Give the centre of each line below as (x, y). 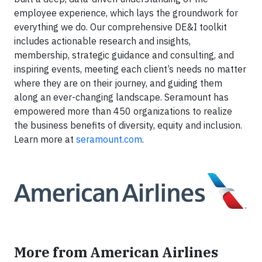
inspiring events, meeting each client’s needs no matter (130, 69)
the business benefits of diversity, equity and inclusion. (128, 125)
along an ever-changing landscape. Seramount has (121, 97)
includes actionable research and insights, (102, 41)
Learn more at (45, 139)
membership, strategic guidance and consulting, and (124, 55)
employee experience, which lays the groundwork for (126, 13)
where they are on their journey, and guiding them (118, 83)
